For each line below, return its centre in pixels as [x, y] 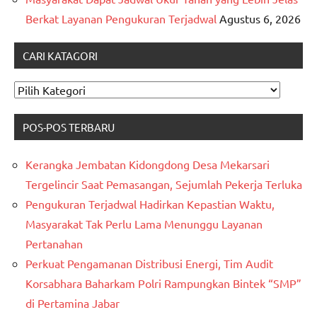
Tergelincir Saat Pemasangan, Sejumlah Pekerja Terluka [164, 184]
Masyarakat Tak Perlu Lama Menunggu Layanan [144, 224]
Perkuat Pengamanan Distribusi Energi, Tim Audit [149, 264]
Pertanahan [54, 244]
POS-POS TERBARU [69, 127]
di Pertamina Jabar [73, 303]
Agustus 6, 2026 [260, 19]
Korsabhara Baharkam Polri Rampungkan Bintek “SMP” [163, 283]
